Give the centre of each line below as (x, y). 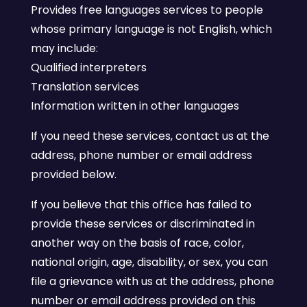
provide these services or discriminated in (143, 224)
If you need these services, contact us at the (150, 136)
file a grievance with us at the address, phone (152, 281)
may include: (64, 48)
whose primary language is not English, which (151, 29)
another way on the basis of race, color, (137, 243)
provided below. (73, 174)
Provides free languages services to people (147, 10)
